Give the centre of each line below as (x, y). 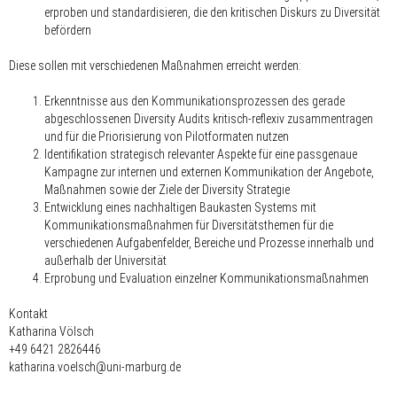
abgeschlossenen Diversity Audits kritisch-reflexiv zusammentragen (209, 118)
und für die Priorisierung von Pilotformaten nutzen (167, 136)
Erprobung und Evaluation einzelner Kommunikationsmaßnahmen (206, 278)
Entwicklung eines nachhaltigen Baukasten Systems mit (180, 207)
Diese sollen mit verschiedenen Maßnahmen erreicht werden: (155, 65)
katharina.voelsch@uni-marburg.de (95, 366)
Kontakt (28, 313)
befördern (68, 30)
